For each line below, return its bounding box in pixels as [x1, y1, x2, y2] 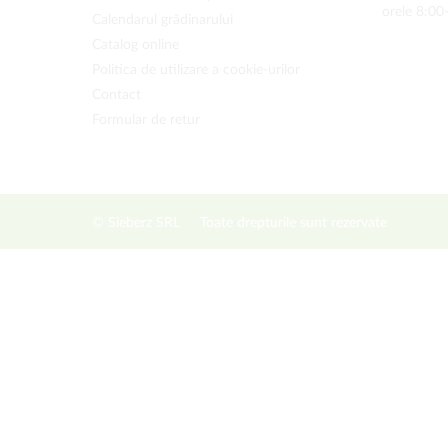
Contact [92, 88, 141, 102]
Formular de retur [92, 113, 200, 127]
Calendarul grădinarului [92, 13, 233, 27]
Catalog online [92, 38, 179, 52]
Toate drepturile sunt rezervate [200, 216, 387, 230]
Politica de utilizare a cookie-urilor [92, 63, 300, 77]
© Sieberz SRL [92, 216, 180, 230]
